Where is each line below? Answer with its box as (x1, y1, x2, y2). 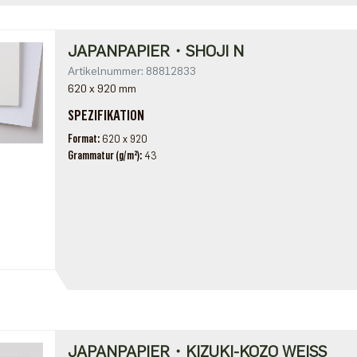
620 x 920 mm (67, 82, 136, 96)
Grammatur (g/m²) (67, 149, 139, 163)
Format (67, 132, 97, 146)
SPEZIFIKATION (67, 107, 144, 124)
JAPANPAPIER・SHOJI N (67, 41, 244, 61)
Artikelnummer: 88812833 (67, 65, 196, 78)
